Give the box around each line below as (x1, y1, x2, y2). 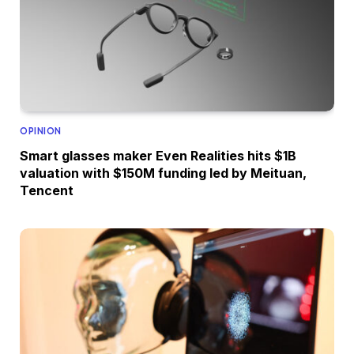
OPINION (20, 125, 62, 137)
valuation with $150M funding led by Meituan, (20, 164, 307, 181)
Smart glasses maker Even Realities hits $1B (20, 147, 296, 164)
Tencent (20, 182, 73, 198)
